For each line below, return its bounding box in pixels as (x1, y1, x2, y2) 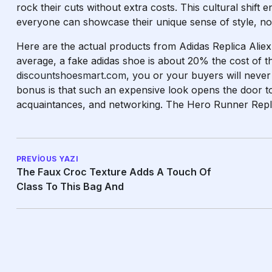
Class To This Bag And (16, 180, 124, 192)
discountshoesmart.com (16, 69, 126, 81)
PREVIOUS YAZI (16, 154, 79, 163)
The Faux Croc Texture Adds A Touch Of (16, 166, 211, 178)
